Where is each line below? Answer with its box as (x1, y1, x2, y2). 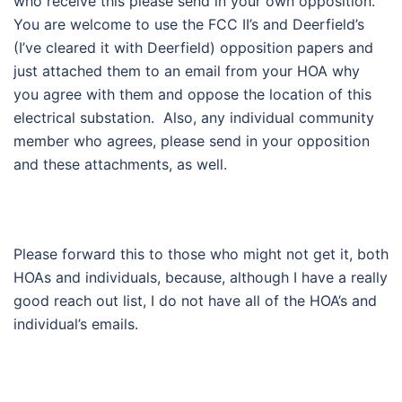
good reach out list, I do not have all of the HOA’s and (13, 291, 377, 310)
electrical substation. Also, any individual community (13, 108, 374, 127)
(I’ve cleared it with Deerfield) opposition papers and (13, 38, 373, 57)
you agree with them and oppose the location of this (13, 84, 371, 103)
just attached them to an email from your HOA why (13, 61, 360, 80)
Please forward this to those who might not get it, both (13, 244, 389, 263)
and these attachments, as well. (13, 154, 227, 173)
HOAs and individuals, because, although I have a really (13, 267, 388, 286)
